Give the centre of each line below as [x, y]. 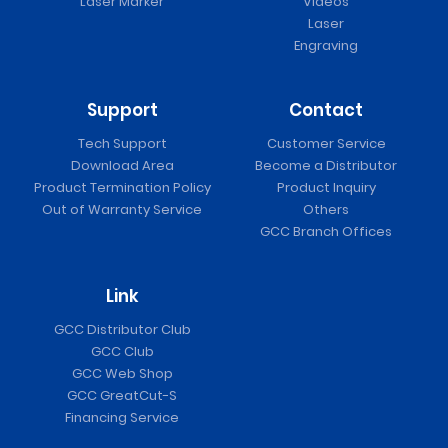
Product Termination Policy [122, 188]
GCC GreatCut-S [122, 396]
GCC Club [122, 352]
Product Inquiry [326, 188]
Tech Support [122, 144]
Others [326, 210]
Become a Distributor [326, 166]
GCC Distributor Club [122, 330]
